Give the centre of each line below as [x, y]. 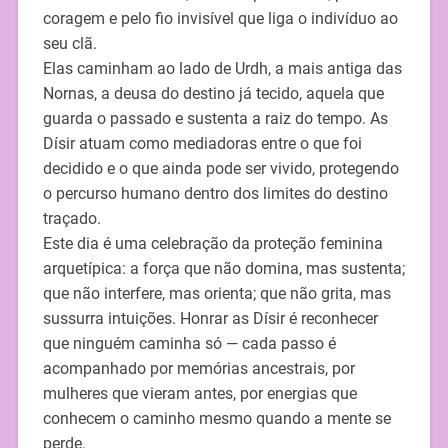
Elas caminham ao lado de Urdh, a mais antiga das [222, 69]
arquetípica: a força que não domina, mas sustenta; [223, 269]
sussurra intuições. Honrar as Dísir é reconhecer [210, 319]
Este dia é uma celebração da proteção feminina [212, 244]
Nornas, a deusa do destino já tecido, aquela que [213, 94]
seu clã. [69, 44]
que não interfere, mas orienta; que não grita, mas [216, 294]
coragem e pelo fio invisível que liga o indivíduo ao [220, 19]
